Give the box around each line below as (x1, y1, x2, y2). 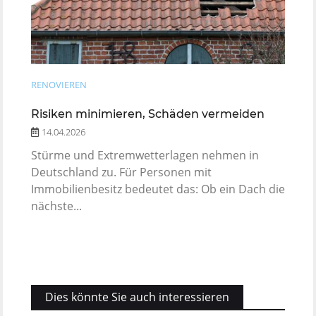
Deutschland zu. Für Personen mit (31, 164, 212, 181)
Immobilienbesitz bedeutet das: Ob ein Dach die (31, 181, 285, 197)
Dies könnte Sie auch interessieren (45, 289, 229, 305)
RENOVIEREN (31, 78, 87, 92)
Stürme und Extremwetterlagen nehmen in (31, 147, 259, 164)
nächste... (31, 198, 82, 214)
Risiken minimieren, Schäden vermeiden (31, 107, 265, 121)
